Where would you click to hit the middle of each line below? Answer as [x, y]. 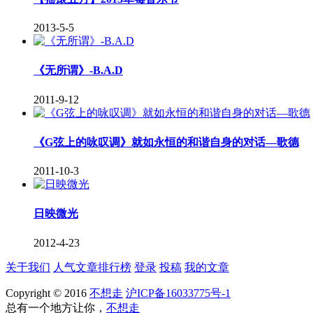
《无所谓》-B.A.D [78, 71]
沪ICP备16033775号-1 [178, 293]
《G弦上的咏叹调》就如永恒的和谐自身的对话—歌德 [166, 142]
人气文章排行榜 [92, 267]
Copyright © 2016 [48, 293]
